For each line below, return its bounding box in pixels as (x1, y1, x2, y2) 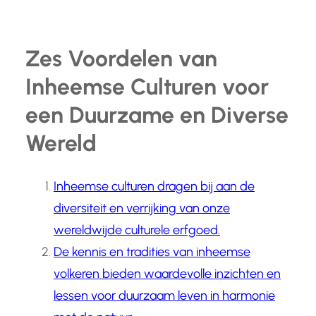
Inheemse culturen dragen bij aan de (54, 178, 255, 195)
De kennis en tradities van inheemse (54, 244, 250, 260)
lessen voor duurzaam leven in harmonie (54, 288, 275, 304)
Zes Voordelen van (25, 44, 217, 72)
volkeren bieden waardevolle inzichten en (54, 266, 281, 282)
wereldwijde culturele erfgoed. (54, 222, 220, 238)
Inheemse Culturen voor (25, 73, 269, 100)
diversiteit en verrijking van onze (54, 200, 230, 217)
